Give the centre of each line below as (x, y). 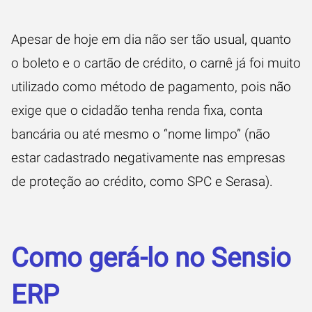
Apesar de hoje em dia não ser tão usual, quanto (151, 39)
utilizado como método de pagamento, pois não (151, 86)
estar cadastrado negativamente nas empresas (148, 157)
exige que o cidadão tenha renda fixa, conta (137, 110)
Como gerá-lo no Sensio (151, 257)
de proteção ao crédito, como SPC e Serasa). (142, 181)
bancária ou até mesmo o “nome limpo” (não (141, 134)
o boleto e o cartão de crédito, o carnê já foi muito (156, 63)
